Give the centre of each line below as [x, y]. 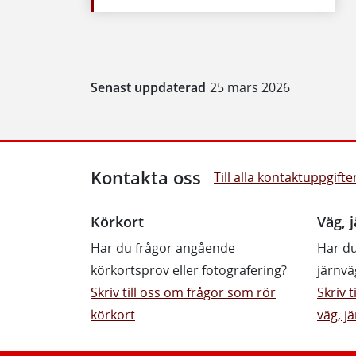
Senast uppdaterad [148, 87]
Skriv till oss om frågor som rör [183, 292]
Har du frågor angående [163, 248]
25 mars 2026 [250, 87]
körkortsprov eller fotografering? [189, 270]
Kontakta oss [146, 177]
